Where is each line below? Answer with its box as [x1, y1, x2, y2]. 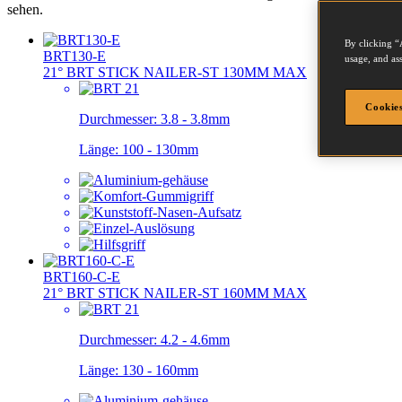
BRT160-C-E [43, 268, 120, 284]
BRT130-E [43, 48, 106, 64]
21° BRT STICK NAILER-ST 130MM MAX [43, 64, 307, 80]
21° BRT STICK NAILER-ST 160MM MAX [43, 284, 307, 301]
